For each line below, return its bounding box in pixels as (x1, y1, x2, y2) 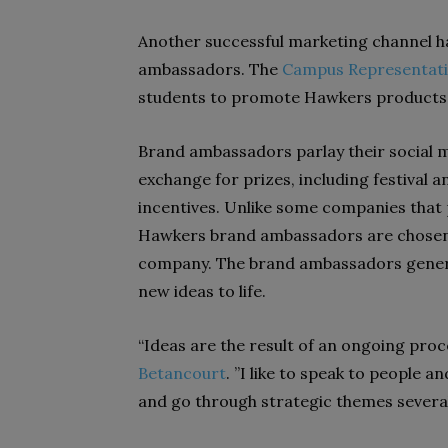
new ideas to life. (138, 281, 270, 301)
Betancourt (138, 363, 226, 383)
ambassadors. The (138, 59, 282, 79)
